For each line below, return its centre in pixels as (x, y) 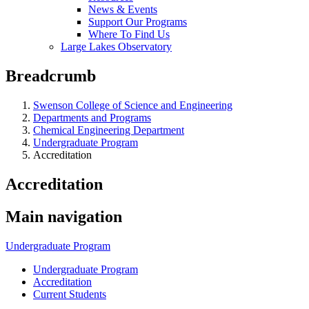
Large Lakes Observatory (116, 47)
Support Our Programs (138, 22)
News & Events (123, 9)
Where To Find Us (129, 34)
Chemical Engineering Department (109, 130)
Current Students (70, 294)
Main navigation (64, 216)
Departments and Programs (92, 117)
